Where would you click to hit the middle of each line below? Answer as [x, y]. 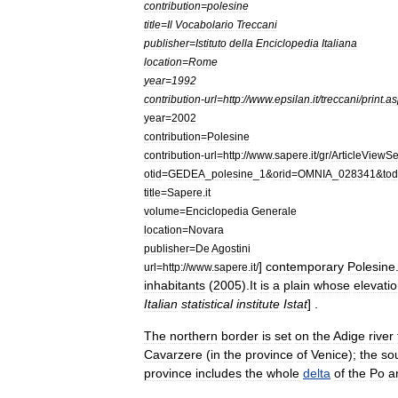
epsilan [292, 99]
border [240, 336]
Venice [330, 354]
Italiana [339, 43]
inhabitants [175, 285]
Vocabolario [204, 24]
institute [258, 304]
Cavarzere [173, 354]
